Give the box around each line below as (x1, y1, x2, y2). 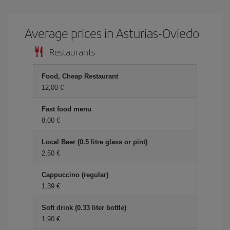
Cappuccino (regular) (42, 171, 108, 179)
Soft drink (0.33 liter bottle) (42, 204, 126, 212)
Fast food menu (42, 105, 91, 113)
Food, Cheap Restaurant (42, 72, 118, 80)
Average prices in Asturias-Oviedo (25, 24, 200, 42)
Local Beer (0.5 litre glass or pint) (42, 138, 147, 146)
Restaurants (49, 45, 95, 58)
